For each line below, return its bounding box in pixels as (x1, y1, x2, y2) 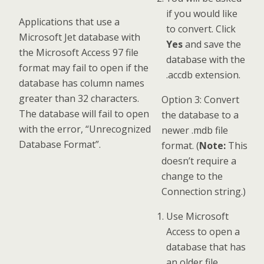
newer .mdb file (161, 123, 228, 137)
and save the (182, 37, 241, 51)
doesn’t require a (161, 154, 236, 167)
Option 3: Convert (161, 93, 239, 106)
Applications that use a (19, 15, 120, 28)
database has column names (19, 77, 144, 90)
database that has (166, 240, 246, 253)
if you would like (166, 6, 237, 20)
